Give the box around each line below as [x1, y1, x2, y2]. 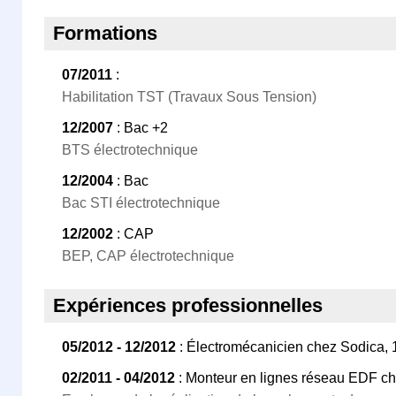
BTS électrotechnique [62, 142, 198, 157]
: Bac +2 [113, 120, 168, 135]
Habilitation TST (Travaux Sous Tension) [62, 89, 316, 104]
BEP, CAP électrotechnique [62, 248, 234, 263]
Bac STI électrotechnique [62, 195, 220, 210]
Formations [53, 22, 157, 44]
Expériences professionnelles [53, 294, 323, 316]
